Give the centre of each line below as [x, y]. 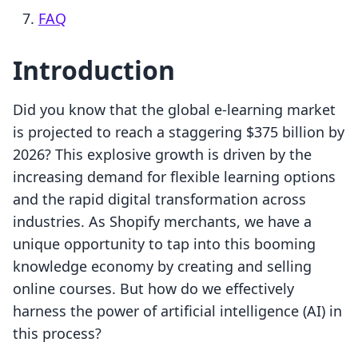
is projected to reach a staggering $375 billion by [179, 132]
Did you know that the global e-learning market [174, 110]
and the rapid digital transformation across [159, 199]
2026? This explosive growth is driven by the [162, 155]
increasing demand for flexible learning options [174, 177]
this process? [57, 334]
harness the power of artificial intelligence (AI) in [177, 311]
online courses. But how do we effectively [153, 289]
